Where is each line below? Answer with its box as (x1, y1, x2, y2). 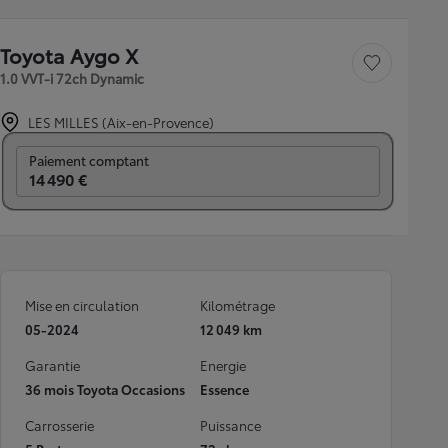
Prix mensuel (18, 146, 71, 157)
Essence (200, 380, 249, 398)
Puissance (200, 416, 261, 434)
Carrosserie (25, 416, 94, 434)
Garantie (25, 356, 80, 374)
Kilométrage (200, 296, 275, 314)
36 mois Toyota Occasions (25, 380, 185, 398)
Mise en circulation (25, 296, 139, 314)
